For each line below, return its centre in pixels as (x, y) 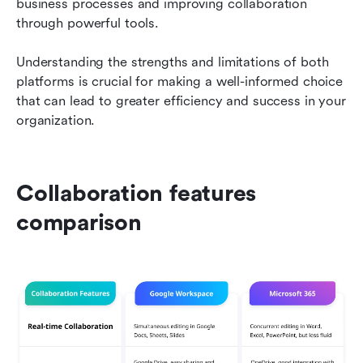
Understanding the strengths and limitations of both (173, 62)
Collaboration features (137, 193)
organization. (56, 120)
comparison (79, 222)
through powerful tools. (88, 23)
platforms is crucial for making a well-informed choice (180, 81)
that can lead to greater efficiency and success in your (181, 100)
